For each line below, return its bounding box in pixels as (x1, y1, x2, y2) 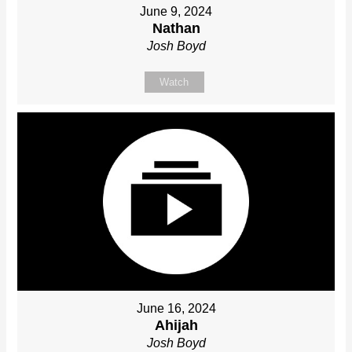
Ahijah (154, 317, 198, 334)
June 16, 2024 (136, 302, 216, 316)
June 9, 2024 (140, 5, 212, 19)
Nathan (152, 20, 200, 37)
